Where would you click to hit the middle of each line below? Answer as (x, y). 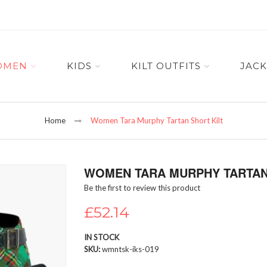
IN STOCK (101, 237)
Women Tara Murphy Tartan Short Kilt (156, 121)
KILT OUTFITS (166, 66)
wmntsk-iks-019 (130, 249)
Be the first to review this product (142, 188)
